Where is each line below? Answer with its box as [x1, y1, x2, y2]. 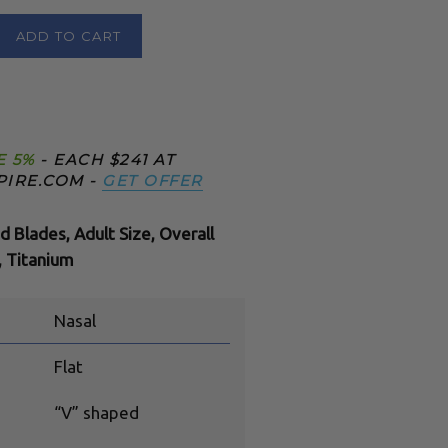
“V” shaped [53, 402, 139, 422]
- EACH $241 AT [34, 149, 176, 169]
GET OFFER [102, 170, 203, 190]
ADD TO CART [15, 27, 122, 44]
